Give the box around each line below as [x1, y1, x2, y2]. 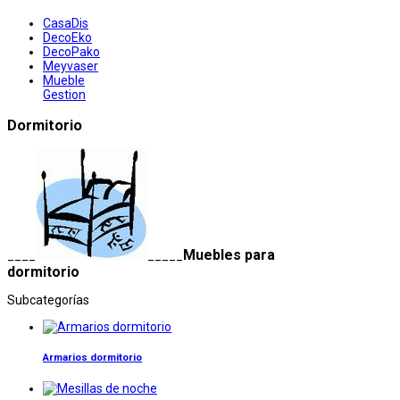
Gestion [43, 87, 86, 103]
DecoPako [43, 45, 100, 60]
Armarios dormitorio [43, 351, 142, 364]
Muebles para [183, 246, 275, 263]
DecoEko [43, 30, 92, 46]
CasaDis [43, 16, 88, 31]
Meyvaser [43, 59, 98, 74]
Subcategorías [7, 292, 89, 307]
